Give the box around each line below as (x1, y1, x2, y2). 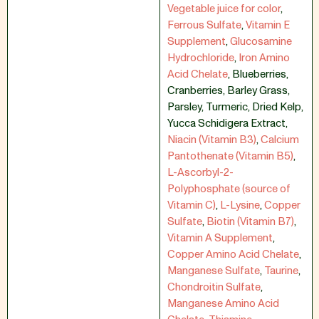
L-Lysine (220, 198, 260, 213)
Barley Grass (227, 83, 288, 98)
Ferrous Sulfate (167, 18, 241, 33)
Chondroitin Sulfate (167, 280, 261, 295)
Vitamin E (246, 18, 290, 33)
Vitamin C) (167, 198, 216, 213)
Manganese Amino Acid (167, 296, 279, 311)
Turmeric (206, 100, 248, 115)
